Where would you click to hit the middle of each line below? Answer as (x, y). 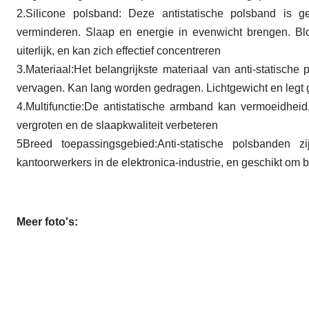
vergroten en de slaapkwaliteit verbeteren (117, 125)
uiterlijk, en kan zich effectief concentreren (119, 51)
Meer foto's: (47, 222)
